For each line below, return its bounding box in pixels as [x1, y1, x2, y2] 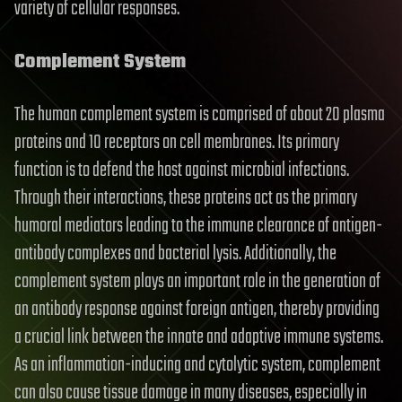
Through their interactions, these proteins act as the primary [14, 182, 357, 214]
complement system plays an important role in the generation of [14, 266, 380, 297]
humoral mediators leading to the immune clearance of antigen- [14, 210, 382, 241]
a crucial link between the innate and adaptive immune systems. [14, 321, 383, 353]
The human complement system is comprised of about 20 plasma [14, 99, 385, 130]
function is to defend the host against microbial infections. [14, 154, 349, 186]
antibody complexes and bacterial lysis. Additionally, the [14, 238, 336, 269]
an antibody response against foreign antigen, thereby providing [14, 293, 380, 325]
